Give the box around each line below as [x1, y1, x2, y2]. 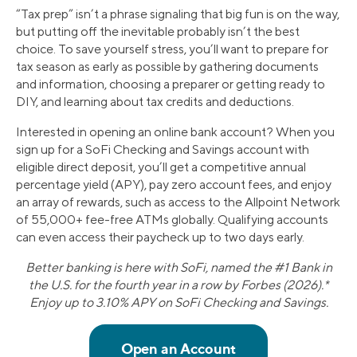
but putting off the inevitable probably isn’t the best [16, 23, 300, 39]
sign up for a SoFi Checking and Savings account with [16, 141, 309, 157]
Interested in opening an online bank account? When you [16, 124, 335, 139]
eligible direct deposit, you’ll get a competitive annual [16, 159, 306, 175]
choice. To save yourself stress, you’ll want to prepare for [16, 41, 328, 57]
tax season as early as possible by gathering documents [16, 58, 319, 74]
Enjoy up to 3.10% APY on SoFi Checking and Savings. [29, 294, 328, 310]
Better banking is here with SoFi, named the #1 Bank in [25, 259, 332, 275]
